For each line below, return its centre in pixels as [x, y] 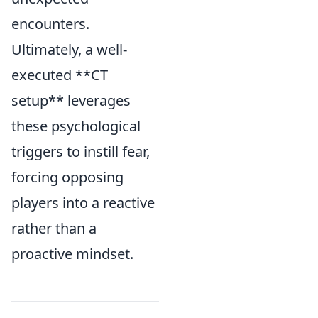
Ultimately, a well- [69, 49]
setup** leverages [71, 100]
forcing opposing [67, 177]
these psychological [76, 126]
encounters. [50, 24]
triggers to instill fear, [81, 152]
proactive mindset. [72, 254]
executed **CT [60, 75]
